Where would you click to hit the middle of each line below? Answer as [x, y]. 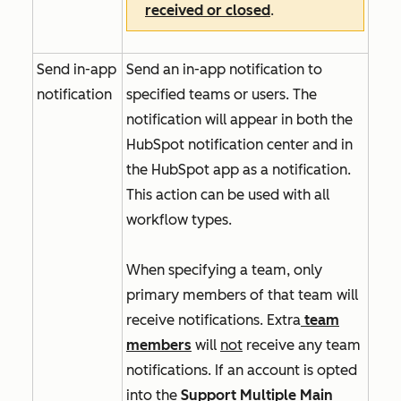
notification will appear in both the [239, 119]
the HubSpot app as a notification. [239, 170]
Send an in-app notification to [224, 69]
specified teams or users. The [222, 94]
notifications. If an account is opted [242, 370]
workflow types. [181, 220]
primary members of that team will [242, 295]
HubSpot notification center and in [239, 145]
